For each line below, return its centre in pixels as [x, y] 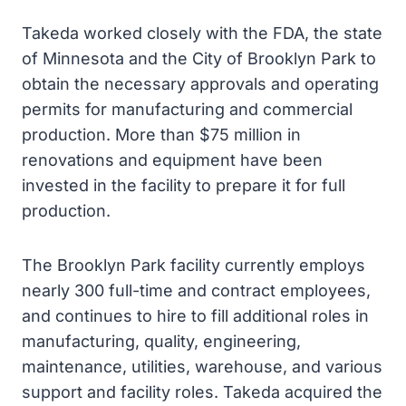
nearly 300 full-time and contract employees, [196, 290]
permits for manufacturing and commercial [187, 109]
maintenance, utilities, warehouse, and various [202, 367]
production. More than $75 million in [161, 135]
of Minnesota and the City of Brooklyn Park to [199, 58]
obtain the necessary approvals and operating [200, 84]
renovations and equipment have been [172, 160]
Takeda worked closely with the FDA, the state [202, 33]
